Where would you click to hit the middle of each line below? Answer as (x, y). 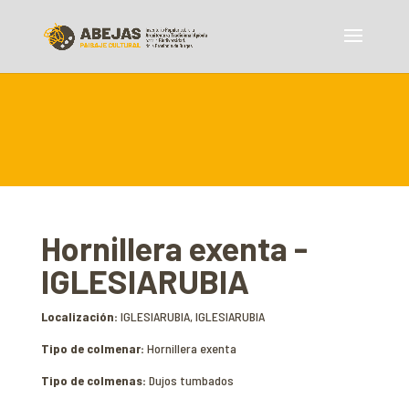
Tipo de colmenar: (94, 348)
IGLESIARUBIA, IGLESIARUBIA (192, 316)
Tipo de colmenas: (94, 380)
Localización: (80, 316)
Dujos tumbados (191, 380)
